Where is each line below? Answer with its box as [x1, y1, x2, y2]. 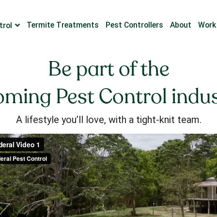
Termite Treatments [27, 20, 99, 30]
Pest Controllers [106, 20, 164, 30]
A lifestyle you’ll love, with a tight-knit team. [15, 114, 201, 125]
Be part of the [47, 56, 170, 82]
